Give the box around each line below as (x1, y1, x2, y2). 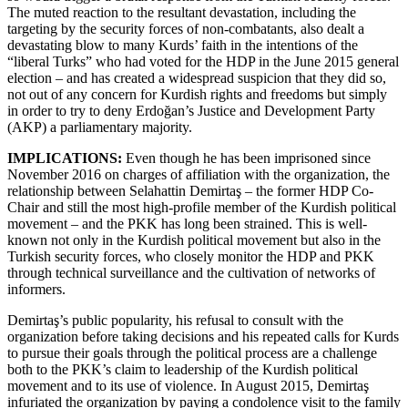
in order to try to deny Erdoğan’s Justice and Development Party (7, 103, 375, 119)
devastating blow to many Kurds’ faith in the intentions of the (7, 37, 358, 54)
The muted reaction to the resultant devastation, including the (7, 5, 356, 21)
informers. (7, 281, 69, 298)
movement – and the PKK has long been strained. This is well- (7, 216, 367, 232)
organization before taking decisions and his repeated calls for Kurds (7, 329, 399, 345)
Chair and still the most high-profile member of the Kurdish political (7, 199, 396, 216)
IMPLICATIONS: (7, 150, 122, 167)
